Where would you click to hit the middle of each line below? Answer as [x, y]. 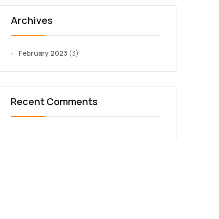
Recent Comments [54, 101]
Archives [32, 20]
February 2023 [43, 53]
